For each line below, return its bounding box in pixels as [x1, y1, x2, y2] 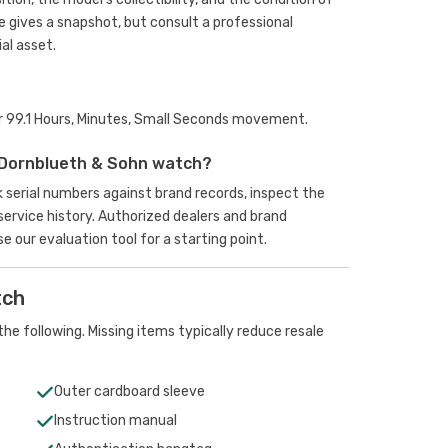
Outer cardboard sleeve [53, 383, 205, 400]
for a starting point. [136, 231, 267, 248]
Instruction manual [53, 412, 177, 429]
